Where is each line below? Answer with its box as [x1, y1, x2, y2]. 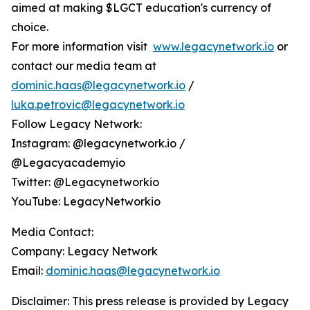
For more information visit [11, 39, 153, 54]
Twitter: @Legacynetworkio [11, 175, 159, 190]
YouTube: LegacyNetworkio [11, 194, 161, 209]
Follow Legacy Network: [11, 117, 142, 131]
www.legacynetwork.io [153, 39, 274, 54]
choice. [11, 20, 48, 35]
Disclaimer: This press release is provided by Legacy [11, 294, 289, 309]
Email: [11, 264, 46, 278]
